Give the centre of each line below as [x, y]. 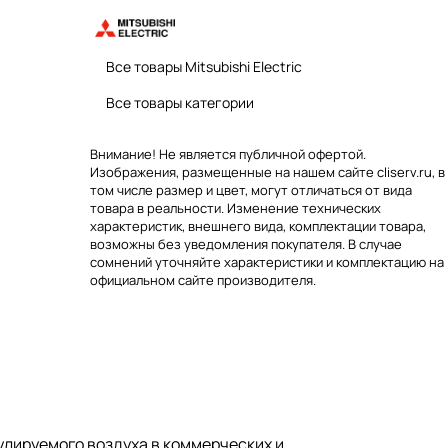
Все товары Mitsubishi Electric [204, 66]
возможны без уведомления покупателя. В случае [246, 244]
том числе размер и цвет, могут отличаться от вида [251, 190]
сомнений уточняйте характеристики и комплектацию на [267, 262]
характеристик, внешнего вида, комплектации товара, [258, 226]
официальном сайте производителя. [203, 280]
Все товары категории [180, 102]
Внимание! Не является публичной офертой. [228, 154]
